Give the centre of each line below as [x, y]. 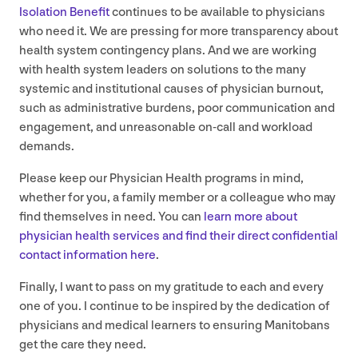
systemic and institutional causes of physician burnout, [171, 89]
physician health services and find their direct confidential [179, 236]
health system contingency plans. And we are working [168, 50]
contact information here [88, 255]
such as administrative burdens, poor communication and [177, 108]
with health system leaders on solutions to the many [163, 70]
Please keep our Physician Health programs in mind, [161, 178]
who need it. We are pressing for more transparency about [179, 31]
